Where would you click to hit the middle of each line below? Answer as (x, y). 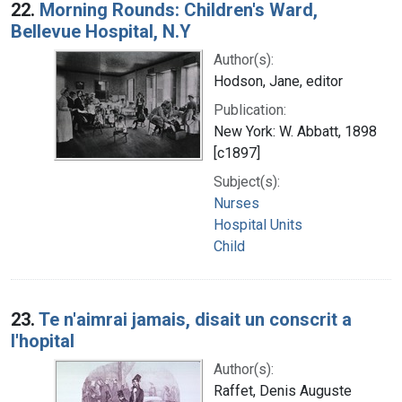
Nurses (236, 203)
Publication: (250, 109)
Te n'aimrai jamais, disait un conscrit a (195, 319)
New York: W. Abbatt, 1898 (295, 131)
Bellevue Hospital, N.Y (101, 31)
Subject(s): (247, 181)
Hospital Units (258, 224)
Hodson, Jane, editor (278, 81)
